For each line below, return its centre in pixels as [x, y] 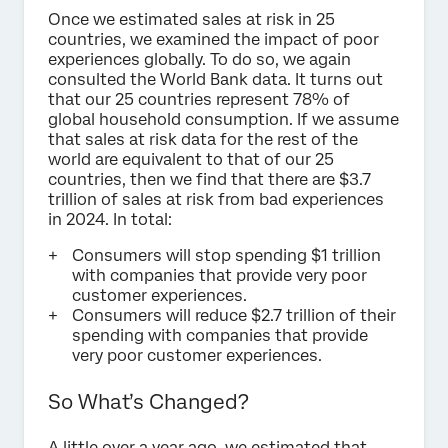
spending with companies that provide [220, 335]
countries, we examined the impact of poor [213, 39]
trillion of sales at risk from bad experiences [216, 199]
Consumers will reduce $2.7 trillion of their [234, 315]
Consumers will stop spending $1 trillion [226, 255]
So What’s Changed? [148, 401]
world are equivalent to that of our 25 [191, 159]
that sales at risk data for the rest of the [203, 139]
